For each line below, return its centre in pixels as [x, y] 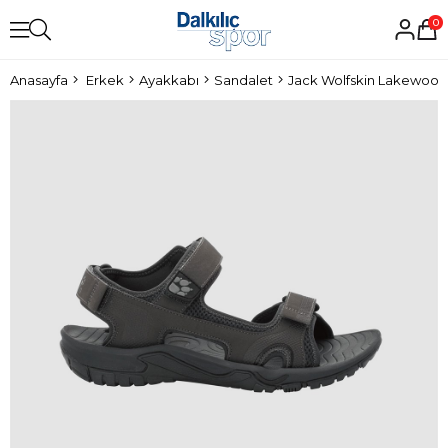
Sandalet [243, 80]
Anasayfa [39, 80]
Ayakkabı [169, 80]
